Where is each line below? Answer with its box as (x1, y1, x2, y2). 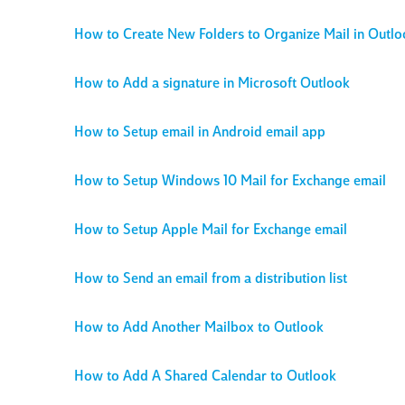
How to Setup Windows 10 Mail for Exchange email (74, 174, 386, 189)
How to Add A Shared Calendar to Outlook (74, 370, 336, 384)
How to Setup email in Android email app (74, 126, 325, 140)
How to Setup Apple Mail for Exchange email (74, 223, 347, 238)
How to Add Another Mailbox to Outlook (74, 321, 324, 335)
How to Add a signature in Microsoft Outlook (74, 77, 350, 91)
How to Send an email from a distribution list (74, 272, 347, 287)
